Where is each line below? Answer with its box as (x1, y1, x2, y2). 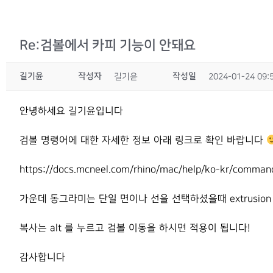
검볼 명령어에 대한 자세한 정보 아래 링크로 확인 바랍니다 (19, 135, 266, 146)
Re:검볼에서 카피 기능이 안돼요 (19, 38, 196, 53)
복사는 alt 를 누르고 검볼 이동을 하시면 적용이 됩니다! (19, 223, 250, 233)
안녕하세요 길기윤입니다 (19, 106, 123, 116)
